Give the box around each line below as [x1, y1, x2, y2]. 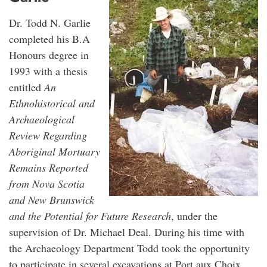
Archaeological [9, 111, 74, 126]
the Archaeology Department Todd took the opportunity [9, 240, 250, 255]
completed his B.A [9, 31, 90, 46]
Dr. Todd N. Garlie [9, 15, 91, 30]
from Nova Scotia [9, 176, 85, 191]
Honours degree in [9, 47, 89, 62]
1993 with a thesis [9, 63, 88, 78]
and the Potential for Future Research [9, 208, 171, 223]
